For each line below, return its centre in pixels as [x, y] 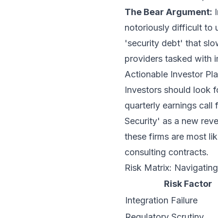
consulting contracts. [167, 152]
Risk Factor [188, 184]
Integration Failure [161, 200]
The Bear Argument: [168, 12]
